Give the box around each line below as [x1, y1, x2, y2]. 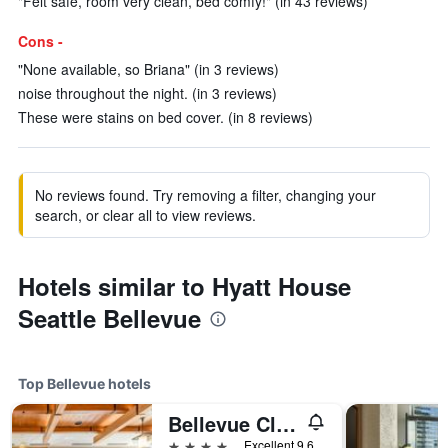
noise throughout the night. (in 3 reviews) [18, 83, 277, 103]
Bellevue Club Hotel [276, 409, 296, 438]
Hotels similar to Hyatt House [18, 269, 351, 303]
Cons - [18, 31, 63, 51]
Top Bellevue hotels [18, 375, 151, 392]
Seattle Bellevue [18, 301, 201, 335]
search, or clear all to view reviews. [35, 205, 256, 225]
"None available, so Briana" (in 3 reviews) [18, 59, 279, 79]
